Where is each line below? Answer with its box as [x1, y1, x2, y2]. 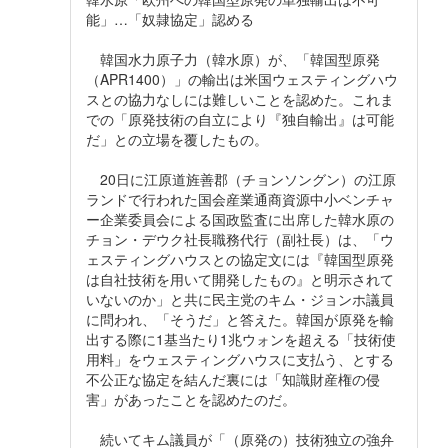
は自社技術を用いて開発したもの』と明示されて [86, 268, 394, 289]
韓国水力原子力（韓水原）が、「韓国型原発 [86, 48, 380, 69]
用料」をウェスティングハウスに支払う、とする [86, 348, 394, 369]
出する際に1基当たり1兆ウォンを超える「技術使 [86, 328, 396, 349]
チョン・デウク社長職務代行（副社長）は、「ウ [86, 228, 394, 249]
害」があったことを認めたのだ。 [86, 388, 296, 409]
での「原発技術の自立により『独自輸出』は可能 [86, 108, 394, 129]
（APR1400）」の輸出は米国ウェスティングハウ [86, 68, 398, 89]
